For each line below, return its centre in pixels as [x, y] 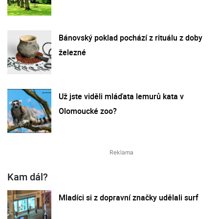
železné [72, 52]
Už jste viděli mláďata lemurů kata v [121, 96]
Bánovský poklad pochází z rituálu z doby [131, 37]
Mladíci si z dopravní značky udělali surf [129, 197]
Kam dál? [28, 176]
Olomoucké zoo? [88, 111]
